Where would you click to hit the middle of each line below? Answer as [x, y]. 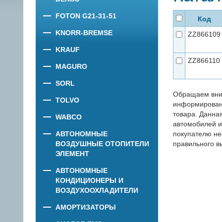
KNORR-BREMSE [84, 33]
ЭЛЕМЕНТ [72, 154]
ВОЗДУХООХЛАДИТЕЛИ [97, 190]
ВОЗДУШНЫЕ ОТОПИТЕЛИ [102, 144]
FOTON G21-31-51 [86, 16]
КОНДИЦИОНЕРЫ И [89, 180]
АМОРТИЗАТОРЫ [86, 207]
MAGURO [71, 66]
